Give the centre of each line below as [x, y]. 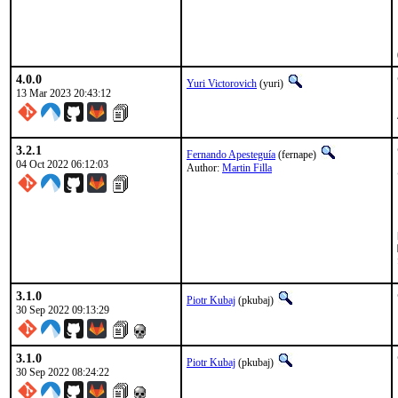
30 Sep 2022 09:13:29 [63, 310]
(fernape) [297, 155]
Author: [204, 168]
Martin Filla [247, 168]
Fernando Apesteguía [231, 155]
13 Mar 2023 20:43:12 [64, 93]
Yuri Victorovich [222, 84]
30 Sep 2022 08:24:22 [63, 372]
